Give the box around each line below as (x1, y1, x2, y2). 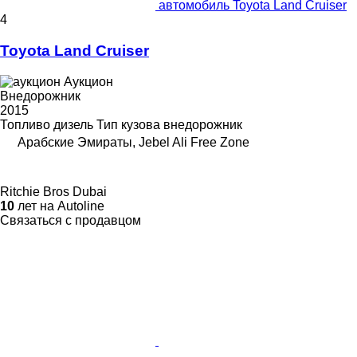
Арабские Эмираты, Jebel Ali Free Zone (18, 135, 249, 149)
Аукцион (64, 74, 113, 88)
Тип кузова (96, 117, 160, 131)
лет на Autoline (14, 198, 104, 213)
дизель (53, 117, 93, 131)
